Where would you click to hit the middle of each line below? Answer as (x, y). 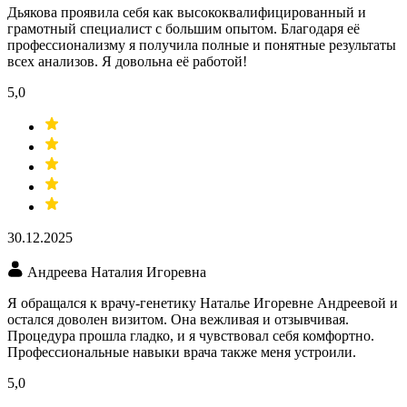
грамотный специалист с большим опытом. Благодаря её (184, 29)
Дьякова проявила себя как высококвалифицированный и (187, 13)
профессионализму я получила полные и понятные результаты (202, 45)
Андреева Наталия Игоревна (117, 273)
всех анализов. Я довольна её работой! (127, 62)
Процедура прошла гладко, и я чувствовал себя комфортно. (191, 336)
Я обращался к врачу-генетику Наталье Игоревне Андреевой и (203, 303)
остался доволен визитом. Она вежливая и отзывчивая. (178, 320)
